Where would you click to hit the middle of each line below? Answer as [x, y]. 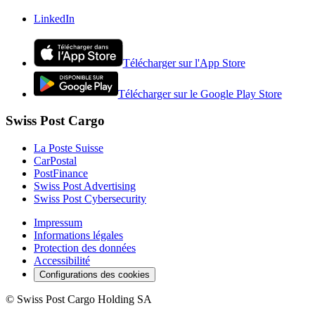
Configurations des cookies [95, 275]
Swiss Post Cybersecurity [90, 199]
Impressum [58, 223]
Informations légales [78, 236]
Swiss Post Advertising [85, 186]
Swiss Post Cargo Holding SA [84, 300]
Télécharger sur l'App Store [184, 63]
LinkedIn [54, 18]
